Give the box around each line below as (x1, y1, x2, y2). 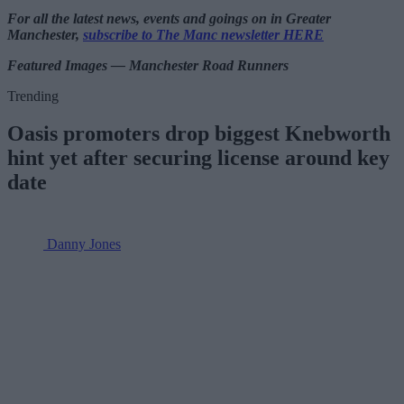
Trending (7, 87, 59, 104)
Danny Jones (47, 236, 121, 252)
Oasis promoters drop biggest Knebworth (7, 122, 390, 146)
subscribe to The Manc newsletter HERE (83, 26, 324, 42)
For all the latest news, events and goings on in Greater (7, 10, 331, 26)
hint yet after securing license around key (7, 146, 390, 170)
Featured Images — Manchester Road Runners (7, 57, 289, 73)
